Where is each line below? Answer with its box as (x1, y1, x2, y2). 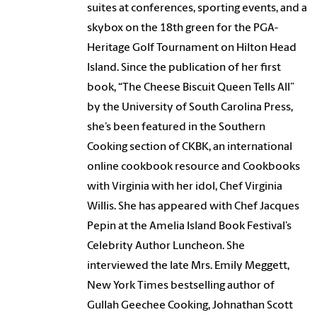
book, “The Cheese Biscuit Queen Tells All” (87, 82, 295, 94)
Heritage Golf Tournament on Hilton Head (87, 42, 297, 54)
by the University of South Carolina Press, (87, 102, 294, 114)
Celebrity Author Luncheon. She (87, 241, 246, 253)
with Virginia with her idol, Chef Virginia (87, 181, 283, 193)
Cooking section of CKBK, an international (87, 142, 293, 154)
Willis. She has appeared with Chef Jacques (87, 201, 300, 213)
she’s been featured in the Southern (87, 122, 266, 134)
